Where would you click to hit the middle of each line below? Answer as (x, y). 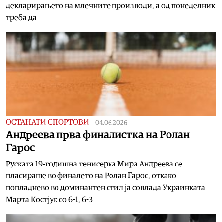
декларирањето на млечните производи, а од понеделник (111, 6)
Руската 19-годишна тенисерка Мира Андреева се (94, 164)
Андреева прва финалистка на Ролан (98, 135)
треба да (21, 18)
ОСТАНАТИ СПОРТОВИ (48, 122)
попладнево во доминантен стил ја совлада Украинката (106, 188)
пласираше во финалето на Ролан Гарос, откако (91, 176)
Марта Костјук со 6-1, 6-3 (49, 199)
